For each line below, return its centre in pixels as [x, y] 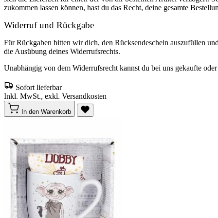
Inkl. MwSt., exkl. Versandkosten [55, 96]
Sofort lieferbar [39, 87]
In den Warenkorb [46, 112]
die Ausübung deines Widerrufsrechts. [62, 51]
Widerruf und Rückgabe [49, 25]
